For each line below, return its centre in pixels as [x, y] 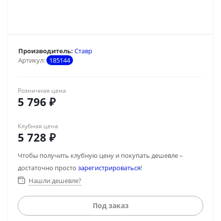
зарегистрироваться [109, 168]
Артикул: [32, 60]
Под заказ [110, 205]
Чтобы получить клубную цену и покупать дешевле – [100, 155]
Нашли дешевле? [55, 181]
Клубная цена [38, 126]
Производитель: [46, 51]
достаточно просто [48, 168]
